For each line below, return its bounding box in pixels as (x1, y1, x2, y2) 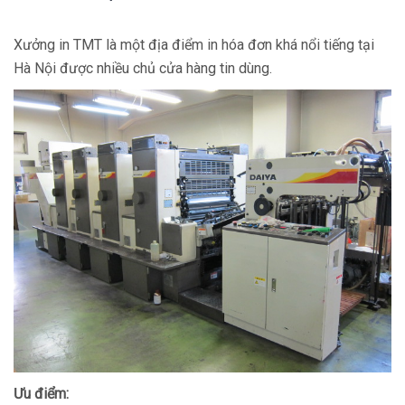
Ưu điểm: (14, 384, 69, 402)
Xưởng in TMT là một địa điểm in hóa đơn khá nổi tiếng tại (14, 35, 374, 53)
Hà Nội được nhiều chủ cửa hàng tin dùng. (14, 59, 272, 77)
